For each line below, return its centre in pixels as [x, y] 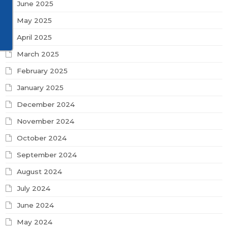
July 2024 [34, 189]
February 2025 [42, 71]
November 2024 [46, 121]
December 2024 [46, 105]
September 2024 [47, 155]
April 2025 [35, 37]
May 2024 [35, 222]
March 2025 [38, 54]
